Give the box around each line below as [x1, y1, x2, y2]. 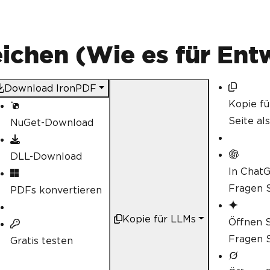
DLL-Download [10, 151, 82, 162]
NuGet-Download [10, 117, 93, 128]
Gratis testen [10, 235, 73, 246]
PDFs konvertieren [10, 184, 102, 196]
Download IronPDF [4, 83, 96, 94]
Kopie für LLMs [122, 213, 196, 225]
